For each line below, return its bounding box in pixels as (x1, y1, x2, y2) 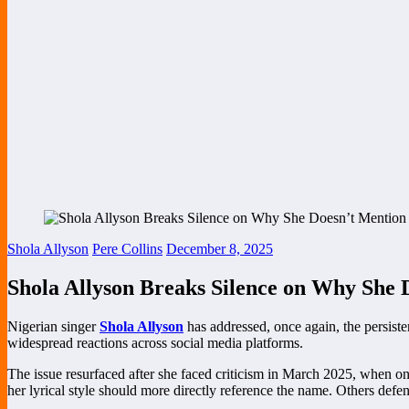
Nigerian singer (7, 318, 100, 334)
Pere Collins (92, 240, 163, 257)
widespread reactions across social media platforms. (7, 334, 303, 351)
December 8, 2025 (166, 240, 273, 257)
